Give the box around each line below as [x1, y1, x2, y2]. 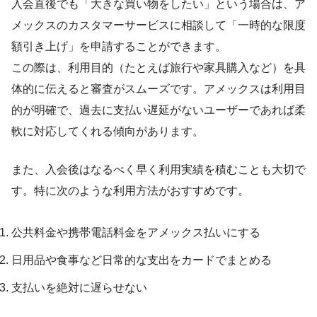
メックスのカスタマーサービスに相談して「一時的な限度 [11, 19, 306, 32]
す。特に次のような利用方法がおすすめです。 [11, 185, 249, 197]
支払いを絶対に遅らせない [11, 282, 147, 294]
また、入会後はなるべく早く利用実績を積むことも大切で [11, 163, 306, 176]
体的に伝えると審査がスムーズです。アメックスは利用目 [11, 83, 306, 96]
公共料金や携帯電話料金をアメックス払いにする [11, 226, 260, 239]
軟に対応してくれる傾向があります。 [11, 125, 204, 138]
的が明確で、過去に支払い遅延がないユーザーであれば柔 [11, 104, 306, 117]
